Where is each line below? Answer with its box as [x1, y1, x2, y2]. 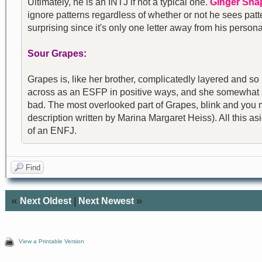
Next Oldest [20, 196, 71, 206]
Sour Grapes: [27, 49, 87, 58]
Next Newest [78, 196, 134, 206]
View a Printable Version [19, 238, 84, 244]
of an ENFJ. [27, 126, 77, 136]
